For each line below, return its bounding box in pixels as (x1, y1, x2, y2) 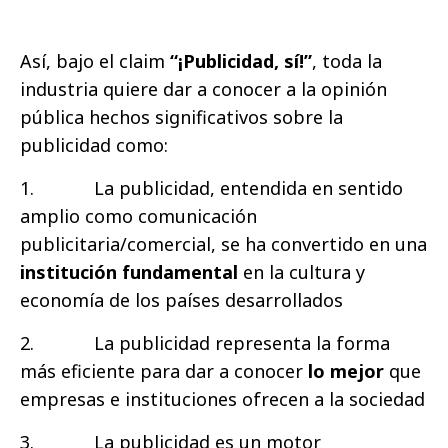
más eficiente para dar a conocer (20, 359, 303, 384)
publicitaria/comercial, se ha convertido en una (20, 232, 427, 257)
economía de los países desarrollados (20, 288, 343, 313)
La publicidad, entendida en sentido (94, 176, 403, 201)
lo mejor (303, 359, 384, 384)
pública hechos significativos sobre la (20, 105, 343, 130)
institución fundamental (20, 260, 238, 285)
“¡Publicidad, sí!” (165, 49, 312, 74)
